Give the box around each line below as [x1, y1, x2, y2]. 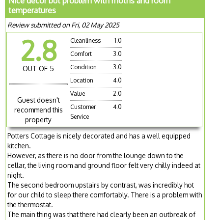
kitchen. [7, 141, 31, 150]
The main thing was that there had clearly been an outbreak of [7, 210, 196, 219]
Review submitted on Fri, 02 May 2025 [7, 21, 120, 29]
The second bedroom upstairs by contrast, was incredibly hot [7, 180, 194, 189]
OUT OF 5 [23, 64, 55, 73]
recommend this [14, 105, 63, 114]
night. [7, 170, 25, 179]
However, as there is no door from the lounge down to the [7, 151, 184, 160]
